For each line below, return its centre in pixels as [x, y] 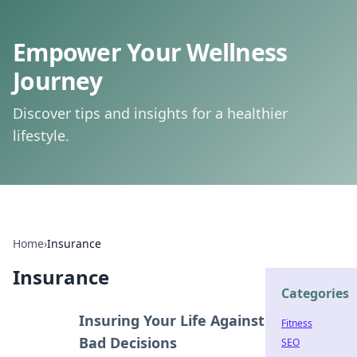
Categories [315, 293]
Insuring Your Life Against [172, 320]
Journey [57, 81]
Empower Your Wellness [150, 52]
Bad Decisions [128, 343]
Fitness [297, 323]
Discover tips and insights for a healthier [150, 113]
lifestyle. [41, 135]
